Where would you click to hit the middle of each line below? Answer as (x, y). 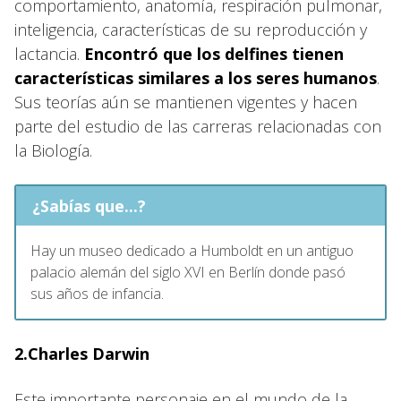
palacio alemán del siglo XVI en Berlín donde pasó (188, 272)
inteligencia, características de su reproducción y (191, 29)
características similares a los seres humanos (196, 77)
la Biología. (53, 150)
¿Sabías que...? (89, 205)
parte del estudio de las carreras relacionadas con (198, 126)
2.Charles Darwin (82, 353)
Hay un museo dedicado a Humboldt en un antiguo (192, 250)
